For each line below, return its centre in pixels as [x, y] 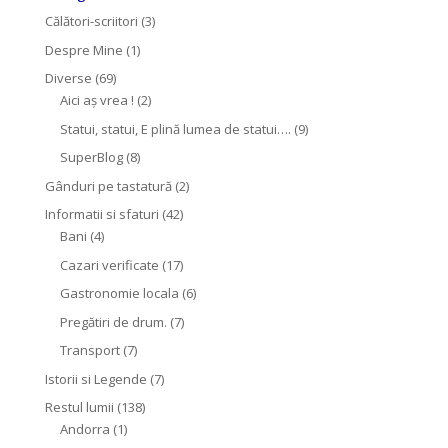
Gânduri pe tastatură [108, 185]
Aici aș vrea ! [96, 100]
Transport [89, 350]
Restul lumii [79, 407]
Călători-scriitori [91, 21]
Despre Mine [83, 49]
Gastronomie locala [119, 293]
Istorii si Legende [95, 378]
